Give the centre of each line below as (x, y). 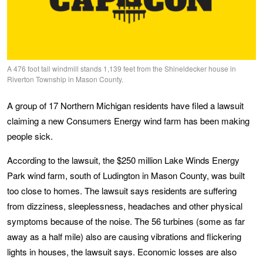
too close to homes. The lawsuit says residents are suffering (122, 190)
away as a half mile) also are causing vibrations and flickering (124, 236)
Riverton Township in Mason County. (65, 79)
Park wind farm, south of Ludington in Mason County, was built (126, 175)
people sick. (30, 136)
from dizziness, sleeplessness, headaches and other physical (125, 205)
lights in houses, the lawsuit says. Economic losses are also (122, 251)
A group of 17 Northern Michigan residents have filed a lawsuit (125, 105)
